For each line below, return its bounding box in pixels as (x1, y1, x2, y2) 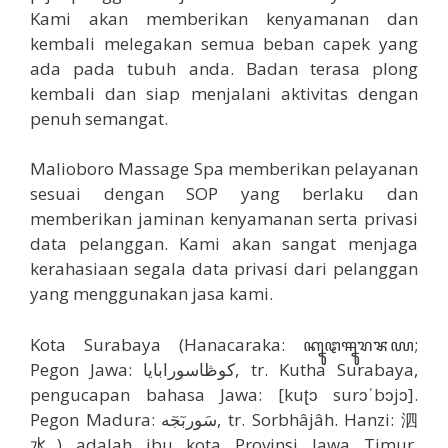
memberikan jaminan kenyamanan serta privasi (30, 207, 418, 231)
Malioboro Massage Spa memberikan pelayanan (30, 157, 418, 181)
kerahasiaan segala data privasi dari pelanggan (30, 257, 418, 281)
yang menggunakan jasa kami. (30, 282, 273, 306)
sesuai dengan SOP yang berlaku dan (30, 182, 418, 206)
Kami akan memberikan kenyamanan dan (30, 6, 418, 30)
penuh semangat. (30, 106, 168, 130)
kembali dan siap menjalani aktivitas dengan (30, 81, 418, 105)
